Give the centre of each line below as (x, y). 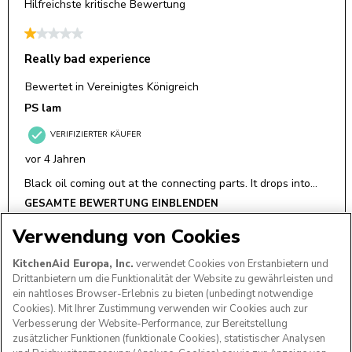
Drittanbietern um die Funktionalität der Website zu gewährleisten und (173, 279)
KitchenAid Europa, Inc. (73, 264)
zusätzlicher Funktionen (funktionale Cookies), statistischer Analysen (169, 339)
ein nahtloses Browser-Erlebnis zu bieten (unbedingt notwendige (163, 294)
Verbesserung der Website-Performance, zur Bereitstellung (150, 324)
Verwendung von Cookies (126, 237)
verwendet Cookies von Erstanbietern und (231, 264)
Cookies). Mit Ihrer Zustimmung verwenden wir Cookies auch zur (160, 309)
